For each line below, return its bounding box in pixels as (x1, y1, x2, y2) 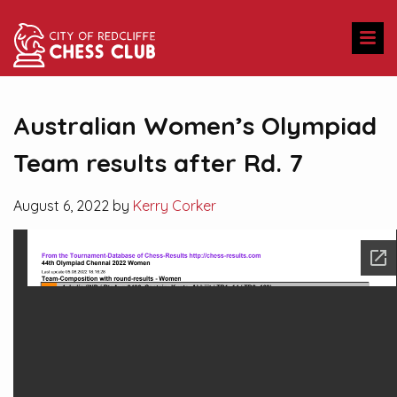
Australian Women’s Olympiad (13, 110, 377, 141)
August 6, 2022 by (13, 197, 133, 214)
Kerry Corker (133, 197, 216, 214)
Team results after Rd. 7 (13, 147, 303, 178)
